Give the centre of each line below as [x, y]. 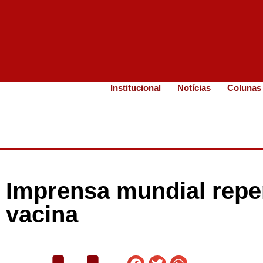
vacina [42, 215]
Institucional [136, 88]
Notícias [194, 88]
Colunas [245, 88]
